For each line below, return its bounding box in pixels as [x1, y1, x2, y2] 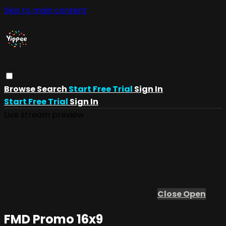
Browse [4, 83, 37, 95]
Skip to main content [4, 5, 87, 16]
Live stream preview [4, 108, 84, 121]
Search [37, 83, 69, 95]
